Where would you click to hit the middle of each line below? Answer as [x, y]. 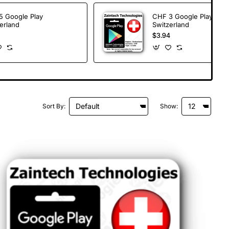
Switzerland [171, 24]
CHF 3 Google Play [182, 16]
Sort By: [54, 106]
